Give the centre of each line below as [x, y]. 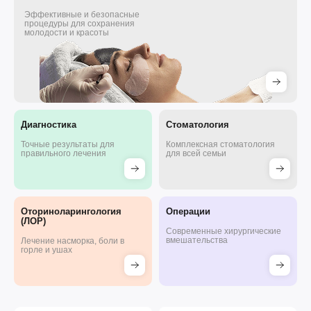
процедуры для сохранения [79, 24]
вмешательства [197, 240]
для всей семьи [196, 153]
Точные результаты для [68, 144]
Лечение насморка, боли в [73, 241]
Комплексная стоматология [220, 144]
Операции [188, 211]
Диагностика [49, 125]
